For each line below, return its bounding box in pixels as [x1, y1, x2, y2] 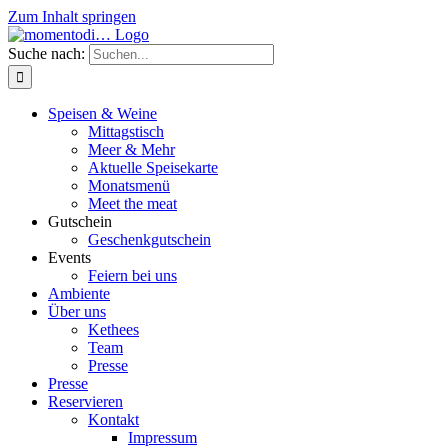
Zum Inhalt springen [8, 8, 136, 25]
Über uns [48, 303, 106, 320]
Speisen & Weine [48, 105, 157, 122]
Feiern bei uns [88, 267, 177, 284]
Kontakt [88, 411, 139, 428]
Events [48, 249, 91, 266]
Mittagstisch [88, 123, 164, 140]
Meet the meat [88, 195, 177, 212]
